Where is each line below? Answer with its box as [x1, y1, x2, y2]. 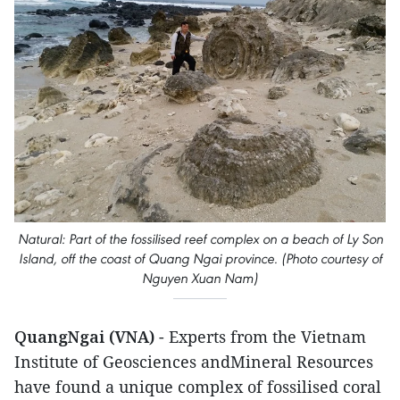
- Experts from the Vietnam [159, 326, 366, 347]
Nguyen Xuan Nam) [142, 270, 258, 287]
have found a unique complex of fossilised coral [14, 376, 381, 397]
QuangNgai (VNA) [14, 326, 159, 347]
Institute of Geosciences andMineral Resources [14, 351, 373, 372]
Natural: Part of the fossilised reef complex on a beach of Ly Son [17, 230, 383, 247]
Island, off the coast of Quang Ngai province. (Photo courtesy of [18, 250, 382, 267]
